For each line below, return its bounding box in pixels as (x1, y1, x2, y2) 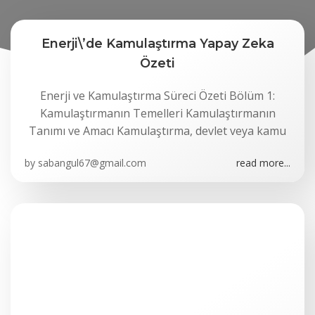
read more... (236, 156, 290, 169)
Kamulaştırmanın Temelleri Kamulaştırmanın (39, 105, 276, 121)
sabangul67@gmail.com (38, 156, 146, 169)
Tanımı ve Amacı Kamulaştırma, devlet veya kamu (29, 123, 286, 139)
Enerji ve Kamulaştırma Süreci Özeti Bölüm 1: (40, 88, 275, 103)
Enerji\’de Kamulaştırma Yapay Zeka (41, 36, 274, 51)
